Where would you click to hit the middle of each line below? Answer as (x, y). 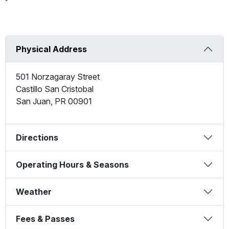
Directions (37, 138)
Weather (34, 192)
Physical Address (51, 49)
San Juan (33, 101)
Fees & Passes (45, 219)
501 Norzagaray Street (58, 77)
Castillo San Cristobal (55, 89)
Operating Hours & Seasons (72, 165)
